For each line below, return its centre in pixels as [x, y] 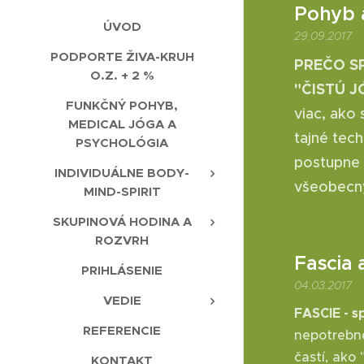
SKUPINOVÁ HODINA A [122, 222]
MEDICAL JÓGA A [122, 124]
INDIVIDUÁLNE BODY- [122, 173]
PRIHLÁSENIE [122, 271]
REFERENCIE [122, 331]
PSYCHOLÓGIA [122, 143]
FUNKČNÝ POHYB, [122, 106]
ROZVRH [122, 240]
